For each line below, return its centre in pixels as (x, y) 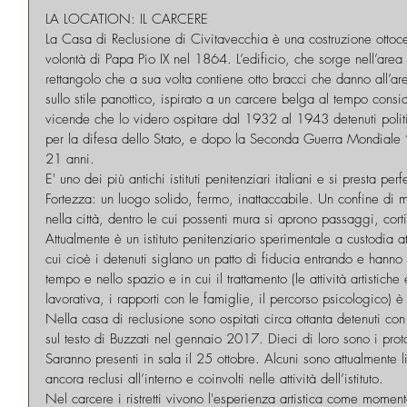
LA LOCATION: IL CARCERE (127, 19)
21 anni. (70, 159)
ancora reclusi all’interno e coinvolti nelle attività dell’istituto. (214, 378)
